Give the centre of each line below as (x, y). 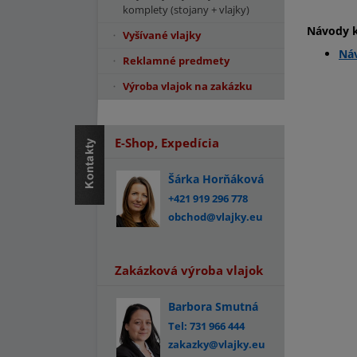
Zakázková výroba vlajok (189, 270)
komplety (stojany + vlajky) (186, 10)
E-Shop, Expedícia (167, 143)
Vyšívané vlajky (162, 35)
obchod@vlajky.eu (216, 217)
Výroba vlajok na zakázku (188, 86)
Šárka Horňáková (216, 179)
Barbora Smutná (213, 306)
